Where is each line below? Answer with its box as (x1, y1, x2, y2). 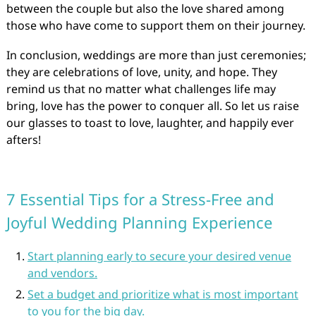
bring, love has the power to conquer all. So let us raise (6, 98, 299, 114)
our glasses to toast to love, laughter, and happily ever (6, 115, 294, 130)
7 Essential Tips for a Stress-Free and (6, 188, 274, 209)
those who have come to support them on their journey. (6, 18, 305, 33)
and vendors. (27, 265, 97, 281)
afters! (6, 132, 41, 147)
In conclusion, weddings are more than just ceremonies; (6, 47, 306, 63)
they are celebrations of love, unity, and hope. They (6, 64, 277, 80)
